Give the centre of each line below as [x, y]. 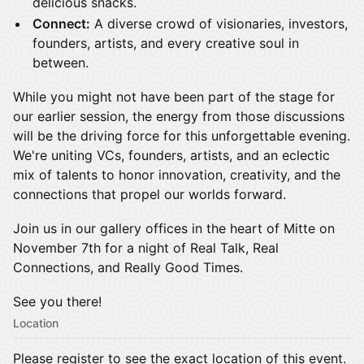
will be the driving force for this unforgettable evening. [182, 136]
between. [61, 63]
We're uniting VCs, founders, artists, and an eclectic [171, 155]
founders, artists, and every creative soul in [166, 43]
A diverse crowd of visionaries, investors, [219, 24]
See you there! [57, 301]
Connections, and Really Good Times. [128, 267]
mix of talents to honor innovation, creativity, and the [177, 175]
